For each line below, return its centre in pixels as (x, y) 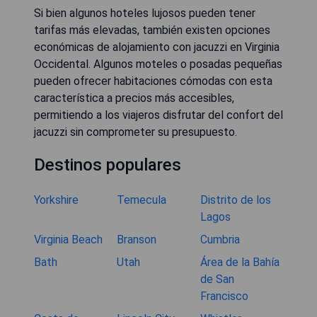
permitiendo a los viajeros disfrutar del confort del (158, 115)
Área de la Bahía (240, 263)
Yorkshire (56, 200)
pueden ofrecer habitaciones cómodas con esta (153, 81)
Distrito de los (235, 200)
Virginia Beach (68, 240)
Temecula (142, 200)
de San (217, 279)
